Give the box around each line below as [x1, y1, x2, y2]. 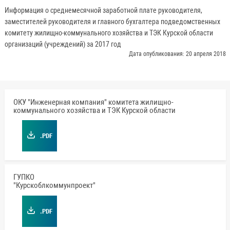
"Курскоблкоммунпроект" [13, 181, 95, 190]
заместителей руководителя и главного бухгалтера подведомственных [4, 17, 220, 26]
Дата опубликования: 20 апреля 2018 [128, 50, 226, 58]
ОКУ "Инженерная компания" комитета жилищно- [13, 97, 174, 107]
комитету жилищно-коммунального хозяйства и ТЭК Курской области [4, 29, 213, 37]
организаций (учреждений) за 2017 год [4, 40, 121, 49]
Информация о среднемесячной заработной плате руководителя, [4, 6, 202, 15]
